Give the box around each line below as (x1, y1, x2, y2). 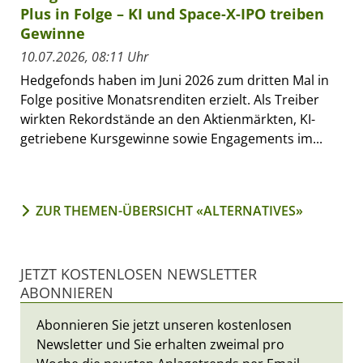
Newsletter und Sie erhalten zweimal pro (36, 335, 284, 353)
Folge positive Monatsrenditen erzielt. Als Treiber (20, 91, 319, 109)
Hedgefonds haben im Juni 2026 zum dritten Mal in (20, 71, 329, 89)
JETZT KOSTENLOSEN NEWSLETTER (20, 264, 257, 284)
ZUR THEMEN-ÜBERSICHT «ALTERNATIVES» (36, 202, 303, 220)
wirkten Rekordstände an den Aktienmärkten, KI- (20, 110, 315, 128)
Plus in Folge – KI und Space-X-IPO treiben (20, 4, 324, 23)
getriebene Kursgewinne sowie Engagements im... (20, 130, 322, 147)
